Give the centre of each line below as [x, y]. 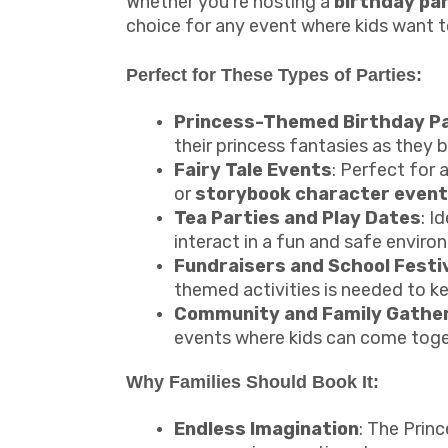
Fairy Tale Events [253, 169]
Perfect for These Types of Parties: [274, 74]
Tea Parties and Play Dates [297, 217]
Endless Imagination [266, 428]
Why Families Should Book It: [252, 381]
